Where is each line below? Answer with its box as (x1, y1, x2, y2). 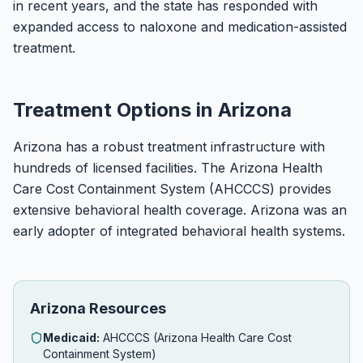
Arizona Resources (30, 300, 166, 317)
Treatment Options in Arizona (13, 98, 292, 122)
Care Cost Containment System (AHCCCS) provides (13, 181, 331, 197)
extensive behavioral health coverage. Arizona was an (13, 202, 347, 218)
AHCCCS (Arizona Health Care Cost (100, 331, 292, 344)
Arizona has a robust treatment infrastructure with (13, 139, 325, 155)
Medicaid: (43, 331, 100, 344)
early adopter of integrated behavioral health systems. (13, 223, 345, 239)
